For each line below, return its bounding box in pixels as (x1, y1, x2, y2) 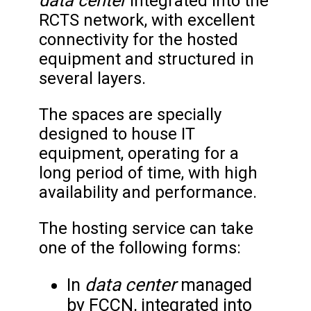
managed (180, 275, 252, 296)
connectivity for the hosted (39, 30, 238, 50)
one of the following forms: (39, 238, 241, 258)
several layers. (39, 69, 146, 89)
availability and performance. (39, 183, 257, 203)
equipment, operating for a (39, 144, 239, 164)
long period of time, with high (39, 163, 258, 183)
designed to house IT (39, 124, 195, 144)
